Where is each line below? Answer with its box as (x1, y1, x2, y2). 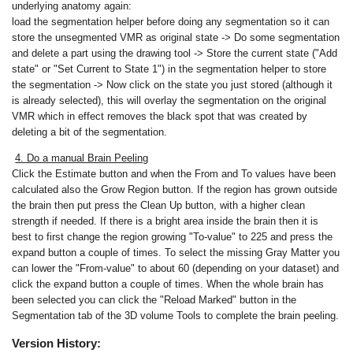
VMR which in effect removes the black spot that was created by (12, 110, 308, 122)
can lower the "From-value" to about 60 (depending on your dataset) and (12, 262, 340, 274)
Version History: (12, 336, 102, 351)
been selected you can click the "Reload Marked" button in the (12, 293, 297, 306)
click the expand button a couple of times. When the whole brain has (12, 277, 325, 290)
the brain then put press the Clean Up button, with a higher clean (12, 199, 306, 211)
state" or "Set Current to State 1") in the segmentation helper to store (12, 62, 327, 75)
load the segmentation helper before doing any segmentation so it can (12, 15, 330, 28)
